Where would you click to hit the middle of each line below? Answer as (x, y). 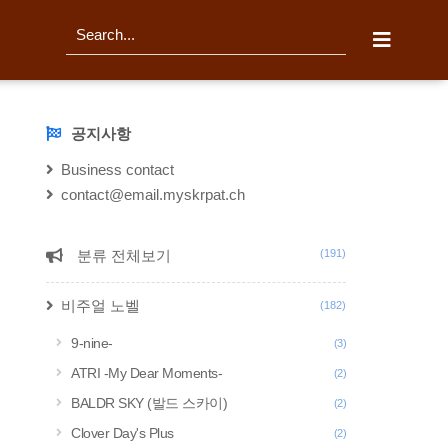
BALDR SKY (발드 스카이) (149, 403)
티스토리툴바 (362, 19)
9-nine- (92, 343)
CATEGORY (87, 256)
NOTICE (73, 134)
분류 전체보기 (122, 255)
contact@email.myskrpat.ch (153, 194)
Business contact (117, 169)
